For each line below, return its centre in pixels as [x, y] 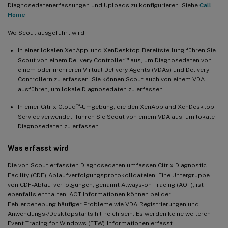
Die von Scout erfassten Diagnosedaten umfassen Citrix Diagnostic [107, 165]
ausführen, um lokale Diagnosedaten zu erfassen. [91, 89]
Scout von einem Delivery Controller [71, 60]
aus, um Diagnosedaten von [170, 60]
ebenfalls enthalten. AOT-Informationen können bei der [89, 194]
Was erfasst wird [38, 148]
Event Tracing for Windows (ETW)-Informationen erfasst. [91, 223]
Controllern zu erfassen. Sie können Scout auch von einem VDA [111, 79]
